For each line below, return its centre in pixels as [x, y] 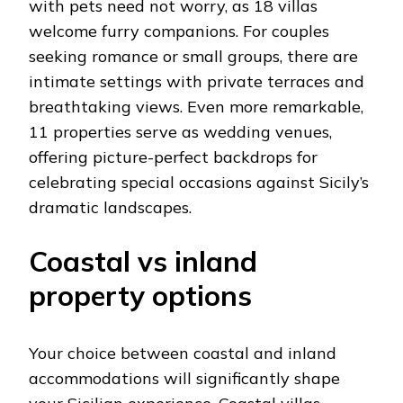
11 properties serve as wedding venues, [180, 131]
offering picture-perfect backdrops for [173, 157]
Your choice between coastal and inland [183, 353]
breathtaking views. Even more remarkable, [196, 106]
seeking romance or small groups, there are [193, 56]
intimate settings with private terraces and [197, 81]
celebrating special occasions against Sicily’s [199, 182]
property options [140, 295]
